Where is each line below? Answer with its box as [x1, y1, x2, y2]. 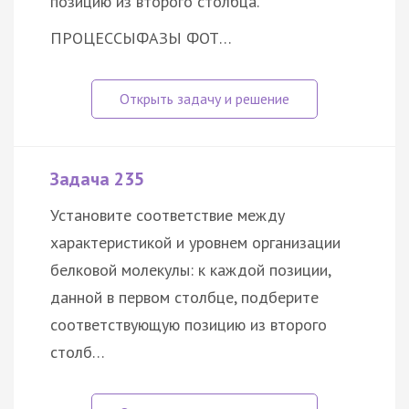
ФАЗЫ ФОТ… [136, 27, 232, 49]
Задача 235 [50, 167, 144, 192]
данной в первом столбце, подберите [50, 287, 319, 309]
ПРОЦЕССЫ [50, 27, 136, 49]
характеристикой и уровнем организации [50, 232, 341, 254]
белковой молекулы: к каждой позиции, [50, 259, 330, 281]
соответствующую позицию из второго [50, 314, 327, 336]
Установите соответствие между [50, 204, 285, 226]
